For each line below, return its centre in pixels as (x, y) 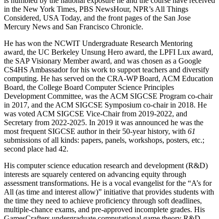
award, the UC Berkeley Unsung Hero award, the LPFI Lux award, (109, 52)
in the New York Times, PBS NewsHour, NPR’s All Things (96, 9)
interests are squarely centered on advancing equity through (95, 175)
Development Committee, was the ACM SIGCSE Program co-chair (108, 96)
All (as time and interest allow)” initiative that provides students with (109, 192)
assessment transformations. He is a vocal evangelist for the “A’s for (108, 183)
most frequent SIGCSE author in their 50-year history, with (96, 131)
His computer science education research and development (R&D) (106, 166)
